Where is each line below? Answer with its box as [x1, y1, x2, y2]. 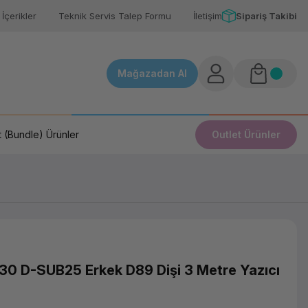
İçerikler [2, 10, 36, 21]
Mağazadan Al [118, 67, 187, 79]
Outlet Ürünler [212, 129, 280, 140]
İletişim [193, 10, 222, 21]
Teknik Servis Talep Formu [58, 10, 171, 21]
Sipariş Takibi [236, 10, 297, 21]
